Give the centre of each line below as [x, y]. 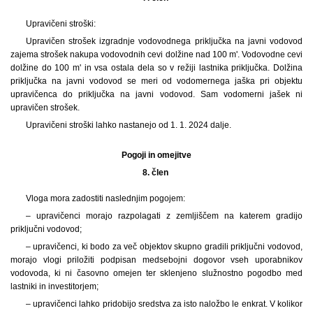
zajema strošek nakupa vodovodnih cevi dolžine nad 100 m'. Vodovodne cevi [156, 54]
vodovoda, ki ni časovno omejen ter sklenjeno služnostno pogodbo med [156, 273]
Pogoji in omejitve [156, 155]
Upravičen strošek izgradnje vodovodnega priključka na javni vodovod [164, 41]
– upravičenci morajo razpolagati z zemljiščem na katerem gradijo [164, 216]
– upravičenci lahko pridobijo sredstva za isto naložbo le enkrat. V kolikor [164, 304]
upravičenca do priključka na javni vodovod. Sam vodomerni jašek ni [156, 94]
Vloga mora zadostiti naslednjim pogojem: [105, 198]
